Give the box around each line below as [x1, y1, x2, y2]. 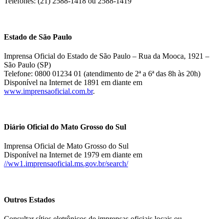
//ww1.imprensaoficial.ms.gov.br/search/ [4, 159, 128, 168]
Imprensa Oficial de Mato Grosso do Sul [4, 142, 129, 151]
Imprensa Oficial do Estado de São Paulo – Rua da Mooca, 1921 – [4, 51, 209, 60]
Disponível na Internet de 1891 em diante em [4, 78, 142, 87]
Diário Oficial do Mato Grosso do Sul [4, 123, 126, 131]
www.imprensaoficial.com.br [4, 87, 93, 95]
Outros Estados [4, 195, 55, 204]
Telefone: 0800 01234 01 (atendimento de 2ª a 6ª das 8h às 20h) [4, 69, 200, 78]
